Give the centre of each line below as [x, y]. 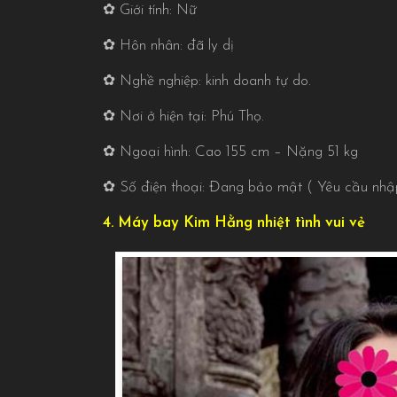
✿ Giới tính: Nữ [149, 11]
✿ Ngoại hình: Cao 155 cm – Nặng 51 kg [230, 152]
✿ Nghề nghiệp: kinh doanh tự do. [206, 82]
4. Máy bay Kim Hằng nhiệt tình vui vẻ [234, 223]
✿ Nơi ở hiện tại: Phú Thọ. [183, 117]
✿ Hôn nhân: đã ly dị [168, 46]
